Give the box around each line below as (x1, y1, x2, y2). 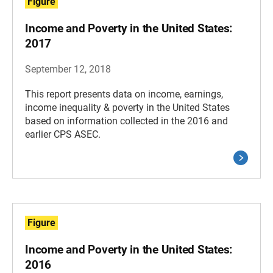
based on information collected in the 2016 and (25, 115, 228, 127)
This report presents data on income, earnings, (25, 88, 223, 100)
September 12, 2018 (25, 63, 111, 75)
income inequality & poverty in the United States (25, 102, 230, 113)
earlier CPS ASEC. (25, 129, 101, 140)
